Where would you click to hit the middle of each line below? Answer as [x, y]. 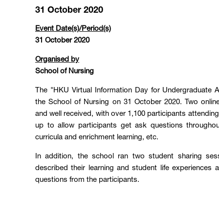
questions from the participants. [87, 180]
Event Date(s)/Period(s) [73, 29]
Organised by [57, 60]
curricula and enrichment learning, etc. [97, 138]
